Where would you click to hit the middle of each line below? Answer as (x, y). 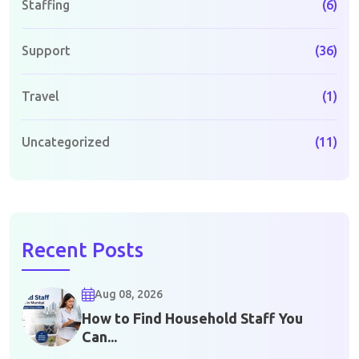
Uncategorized (66, 141)
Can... (99, 337)
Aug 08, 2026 (129, 294)
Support (46, 50)
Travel (40, 96)
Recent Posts (83, 250)
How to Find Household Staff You (192, 319)
